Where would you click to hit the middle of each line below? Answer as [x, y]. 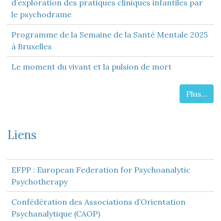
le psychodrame [41, 14]
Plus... [197, 94]
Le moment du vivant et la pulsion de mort [92, 67]
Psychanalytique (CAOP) [56, 214]
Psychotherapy [39, 182]
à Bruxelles [32, 46]
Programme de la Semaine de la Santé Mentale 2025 [110, 35]
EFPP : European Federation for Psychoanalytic [101, 170]
